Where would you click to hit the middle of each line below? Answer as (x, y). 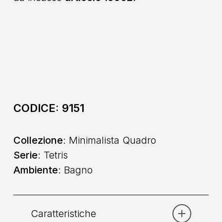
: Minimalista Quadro (109, 140)
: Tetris (53, 155)
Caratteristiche (63, 213)
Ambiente (35, 170)
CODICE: (37, 108)
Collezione (38, 140)
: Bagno (75, 170)
